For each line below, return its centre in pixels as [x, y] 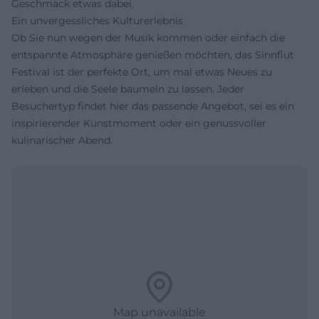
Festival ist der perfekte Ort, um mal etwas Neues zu [142, 72]
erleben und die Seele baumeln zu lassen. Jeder [128, 89]
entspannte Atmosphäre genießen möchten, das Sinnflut [153, 55]
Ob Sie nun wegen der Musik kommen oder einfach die [148, 38]
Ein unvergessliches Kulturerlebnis [97, 21]
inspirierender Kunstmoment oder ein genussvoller [139, 123]
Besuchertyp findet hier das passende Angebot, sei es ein [153, 106]
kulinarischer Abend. [62, 140]
